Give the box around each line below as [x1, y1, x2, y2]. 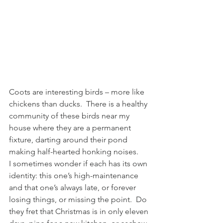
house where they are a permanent [9, 123, 133, 133]
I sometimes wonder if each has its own [9, 159, 149, 169]
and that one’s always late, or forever [9, 183, 138, 193]
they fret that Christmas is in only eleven [9, 207, 150, 217]
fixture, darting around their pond [9, 135, 129, 145]
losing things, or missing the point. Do [9, 195, 149, 205]
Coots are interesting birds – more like [9, 87, 146, 97]
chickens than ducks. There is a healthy [9, 99, 149, 109]
